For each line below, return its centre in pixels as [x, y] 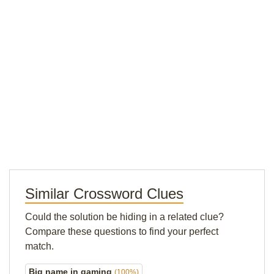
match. [39, 246]
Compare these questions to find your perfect [122, 231]
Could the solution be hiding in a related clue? [124, 217]
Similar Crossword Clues [104, 194]
